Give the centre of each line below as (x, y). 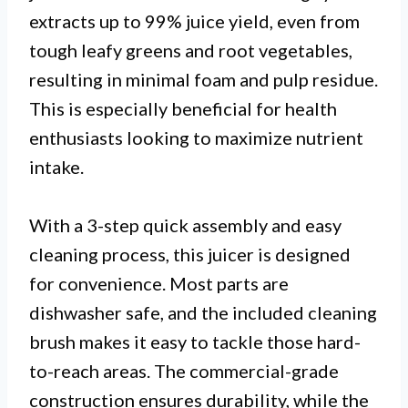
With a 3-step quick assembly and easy (185, 224)
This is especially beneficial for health (183, 108)
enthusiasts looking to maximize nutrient (196, 137)
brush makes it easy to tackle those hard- (195, 341)
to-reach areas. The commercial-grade (184, 370)
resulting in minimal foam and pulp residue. (204, 79)
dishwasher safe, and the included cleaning (203, 312)
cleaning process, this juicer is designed (190, 254)
